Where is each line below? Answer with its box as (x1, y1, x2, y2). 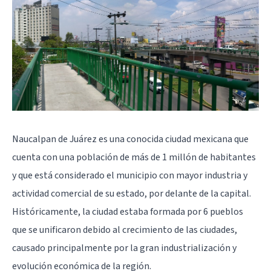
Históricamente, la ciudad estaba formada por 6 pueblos (12, 205, 243, 218)
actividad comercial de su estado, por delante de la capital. (12, 187, 251, 200)
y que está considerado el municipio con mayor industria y (12, 169, 247, 182)
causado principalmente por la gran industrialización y (12, 241, 237, 255)
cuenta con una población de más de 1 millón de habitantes (12, 151, 256, 164)
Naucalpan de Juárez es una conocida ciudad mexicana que (12, 132, 249, 146)
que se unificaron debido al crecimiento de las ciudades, (12, 223, 237, 237)
